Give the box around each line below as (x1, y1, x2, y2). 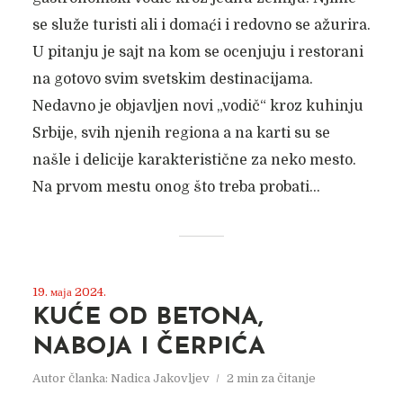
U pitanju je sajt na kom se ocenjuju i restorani (31, 44, 363, 60)
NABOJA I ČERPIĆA (31, 336, 265, 360)
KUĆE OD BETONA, (31, 306, 264, 330)
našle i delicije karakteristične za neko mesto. (31, 152, 356, 168)
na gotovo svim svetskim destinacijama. (31, 71, 313, 87)
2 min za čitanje (226, 372, 316, 385)
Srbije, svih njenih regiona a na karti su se (31, 125, 330, 141)
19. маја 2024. (31, 285, 106, 299)
